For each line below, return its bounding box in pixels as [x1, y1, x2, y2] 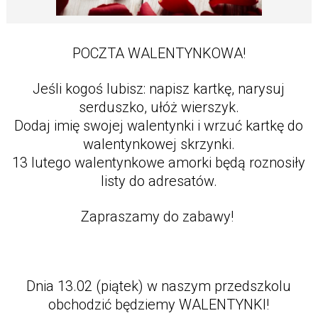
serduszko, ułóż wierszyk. [78, 99, 239, 116]
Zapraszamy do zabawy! [80, 208, 237, 226]
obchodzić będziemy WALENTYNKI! [48, 296, 270, 314]
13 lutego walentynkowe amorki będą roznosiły [12, 154, 306, 172]
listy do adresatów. [100, 172, 217, 190]
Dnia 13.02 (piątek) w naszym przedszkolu [26, 278, 292, 295]
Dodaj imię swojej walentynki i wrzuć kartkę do [14, 117, 304, 135]
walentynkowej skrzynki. [82, 136, 235, 153]
